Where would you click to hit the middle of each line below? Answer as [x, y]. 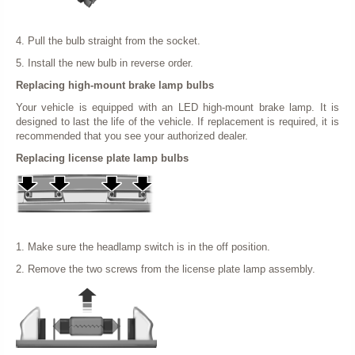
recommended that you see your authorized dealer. [132, 136]
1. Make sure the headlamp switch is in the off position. [143, 247]
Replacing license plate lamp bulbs [102, 158]
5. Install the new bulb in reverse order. [105, 63]
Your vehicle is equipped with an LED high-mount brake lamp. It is [177, 107]
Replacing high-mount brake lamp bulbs [115, 85]
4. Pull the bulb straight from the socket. [108, 41]
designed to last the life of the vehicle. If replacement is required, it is [177, 122]
